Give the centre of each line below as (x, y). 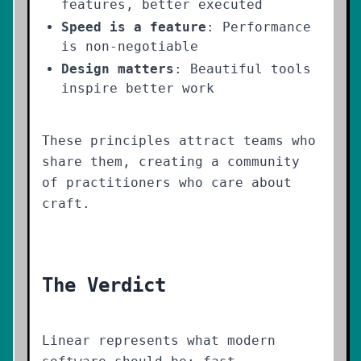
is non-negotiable (130, 46)
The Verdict (104, 285)
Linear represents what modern (159, 340)
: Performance (259, 27)
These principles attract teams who (179, 141)
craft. (66, 203)
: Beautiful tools (243, 69)
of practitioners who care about (167, 183)
